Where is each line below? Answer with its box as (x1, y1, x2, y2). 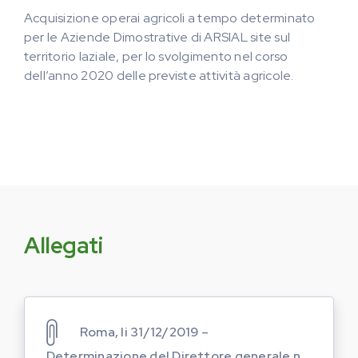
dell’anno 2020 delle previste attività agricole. (24, 67, 294, 84)
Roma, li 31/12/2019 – (79, 323, 209, 340)
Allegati (24, 230, 103, 261)
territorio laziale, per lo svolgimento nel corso (24, 48, 288, 65)
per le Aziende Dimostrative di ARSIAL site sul (24, 29, 291, 46)
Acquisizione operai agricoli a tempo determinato (24, 10, 316, 26)
